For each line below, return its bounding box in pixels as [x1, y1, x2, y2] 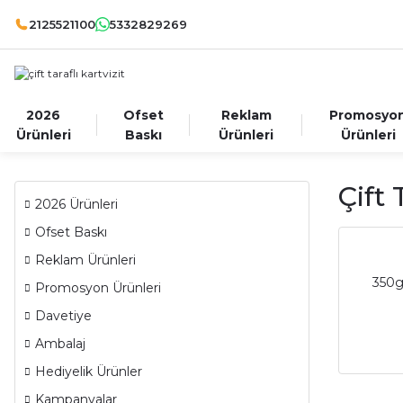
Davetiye [35, 308, 92, 324]
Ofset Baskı [35, 224, 107, 240]
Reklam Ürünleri [35, 252, 136, 268]
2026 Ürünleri [35, 196, 118, 212]
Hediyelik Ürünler [35, 363, 142, 380]
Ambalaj [35, 336, 85, 352]
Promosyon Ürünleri [35, 280, 161, 296]
